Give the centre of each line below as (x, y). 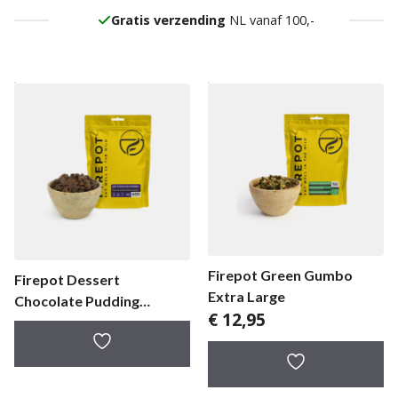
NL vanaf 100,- (270, 20)
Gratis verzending (168, 20)
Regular (40, 322)
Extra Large (247, 296)
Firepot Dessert (67, 280)
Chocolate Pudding (77, 301)
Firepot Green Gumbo (280, 275)
